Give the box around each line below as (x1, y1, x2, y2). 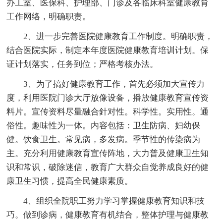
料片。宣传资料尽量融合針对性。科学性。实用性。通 (6, 107, 209, 116)
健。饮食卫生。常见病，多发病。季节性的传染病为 (6, 134, 201, 144)
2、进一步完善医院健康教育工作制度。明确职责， (23, 31, 214, 41)
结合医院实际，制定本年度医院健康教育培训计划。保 (6, 45, 209, 55)
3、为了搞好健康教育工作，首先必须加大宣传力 (23, 79, 205, 89)
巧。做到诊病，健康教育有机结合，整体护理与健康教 (6, 210, 209, 220)
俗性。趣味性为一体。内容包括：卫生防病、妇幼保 (6, 120, 201, 130)
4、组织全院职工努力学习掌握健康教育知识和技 (23, 196, 205, 206)
